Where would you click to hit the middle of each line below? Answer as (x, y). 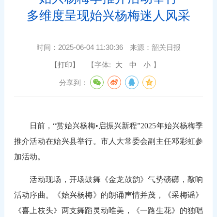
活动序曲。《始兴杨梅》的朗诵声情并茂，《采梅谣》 (108, 195)
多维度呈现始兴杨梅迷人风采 (108, 15)
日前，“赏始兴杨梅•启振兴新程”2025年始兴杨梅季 (108, 125)
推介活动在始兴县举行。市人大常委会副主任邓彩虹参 (108, 141)
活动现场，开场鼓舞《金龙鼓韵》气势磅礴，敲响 (108, 179)
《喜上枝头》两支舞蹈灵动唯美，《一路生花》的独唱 (108, 210)
